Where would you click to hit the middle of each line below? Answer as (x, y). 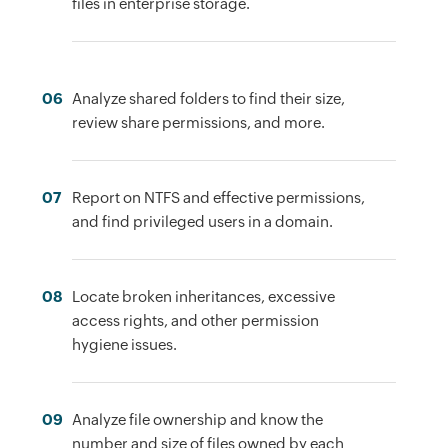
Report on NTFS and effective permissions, (219, 197)
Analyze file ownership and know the (198, 419)
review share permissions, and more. (199, 122)
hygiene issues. (125, 344)
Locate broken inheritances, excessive (204, 296)
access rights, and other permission (196, 320)
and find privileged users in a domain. (203, 221)
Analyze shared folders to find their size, (209, 98)
